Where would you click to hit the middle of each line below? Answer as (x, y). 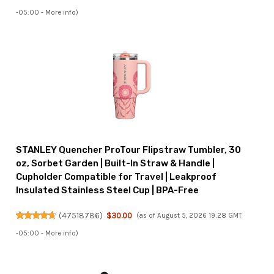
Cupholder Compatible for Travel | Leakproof (117, 177)
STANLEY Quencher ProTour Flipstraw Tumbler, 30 (129, 150)
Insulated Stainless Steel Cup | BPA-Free (108, 191)
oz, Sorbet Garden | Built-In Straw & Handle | (116, 164)
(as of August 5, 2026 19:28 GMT (189, 216)
